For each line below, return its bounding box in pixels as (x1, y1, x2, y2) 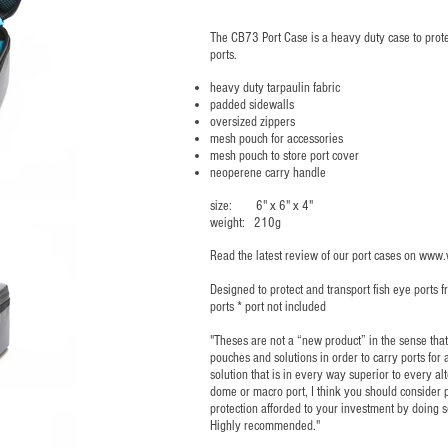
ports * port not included (210, 299, 326, 316)
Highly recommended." (210, 418, 320, 435)
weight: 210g (210, 215, 281, 232)
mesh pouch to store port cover (210, 148, 359, 165)
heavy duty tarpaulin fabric (210, 80, 340, 97)
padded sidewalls (210, 97, 294, 114)
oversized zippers (210, 114, 295, 131)
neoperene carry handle (210, 165, 326, 182)
